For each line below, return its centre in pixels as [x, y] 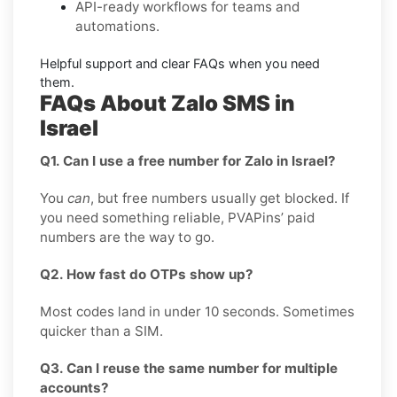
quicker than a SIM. [101, 331]
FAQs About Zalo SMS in [167, 103]
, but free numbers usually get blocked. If [220, 198]
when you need [272, 63]
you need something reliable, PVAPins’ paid [177, 217]
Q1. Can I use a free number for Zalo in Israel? [188, 160]
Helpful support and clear [117, 63]
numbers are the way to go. [127, 237]
